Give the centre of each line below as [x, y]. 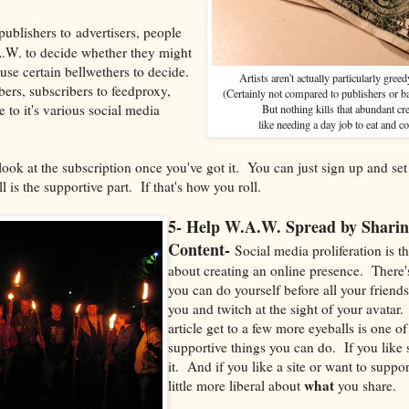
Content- [199, 249]
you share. [365, 385]
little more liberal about [236, 385]
